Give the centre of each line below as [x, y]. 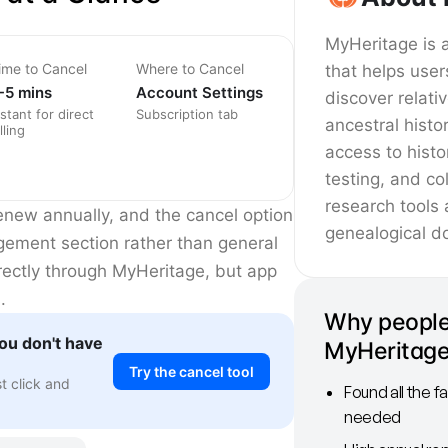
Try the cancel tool [191, 371]
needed [373, 417]
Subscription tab [187, 114]
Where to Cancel [190, 69]
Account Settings [199, 93]
